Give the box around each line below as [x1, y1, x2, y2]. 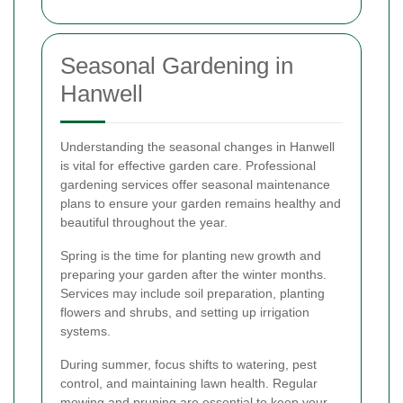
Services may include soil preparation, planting [60, 285, 325, 300]
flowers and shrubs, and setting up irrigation [60, 304, 309, 319]
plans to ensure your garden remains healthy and [60, 195, 341, 210]
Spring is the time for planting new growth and [60, 247, 321, 263]
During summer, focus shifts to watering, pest [60, 356, 317, 372]
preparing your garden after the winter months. [60, 266, 327, 282]
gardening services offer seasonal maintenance [60, 176, 330, 192]
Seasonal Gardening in [60, 51, 293, 79]
